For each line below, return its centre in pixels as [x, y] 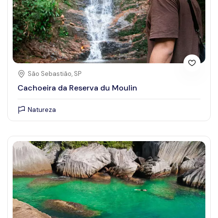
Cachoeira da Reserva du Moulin [77, 88]
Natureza [42, 109]
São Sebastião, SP [54, 73]
